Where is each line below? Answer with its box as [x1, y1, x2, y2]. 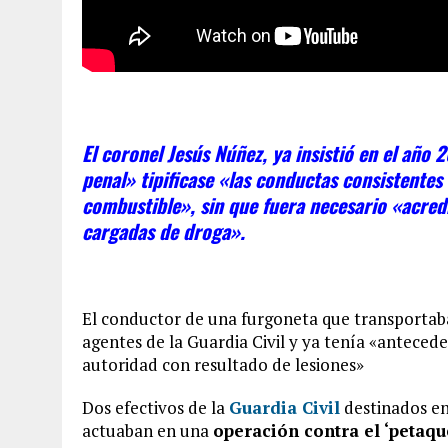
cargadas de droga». [82, 216, 245, 246]
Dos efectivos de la [82, 396, 229, 419]
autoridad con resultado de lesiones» [82, 353, 364, 376]
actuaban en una [82, 419, 213, 442]
